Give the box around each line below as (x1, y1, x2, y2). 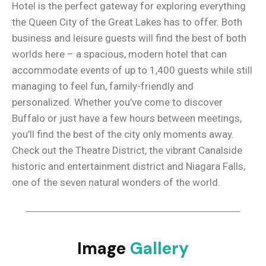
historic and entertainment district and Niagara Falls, (12, 160, 245, 172)
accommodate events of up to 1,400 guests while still (12, 64, 252, 76)
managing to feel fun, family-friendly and (12, 80, 194, 92)
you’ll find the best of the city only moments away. (12, 128, 234, 140)
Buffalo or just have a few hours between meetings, (12, 112, 242, 124)
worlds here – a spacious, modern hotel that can (12, 47, 227, 60)
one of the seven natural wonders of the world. (12, 176, 220, 188)
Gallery (130, 237, 189, 259)
